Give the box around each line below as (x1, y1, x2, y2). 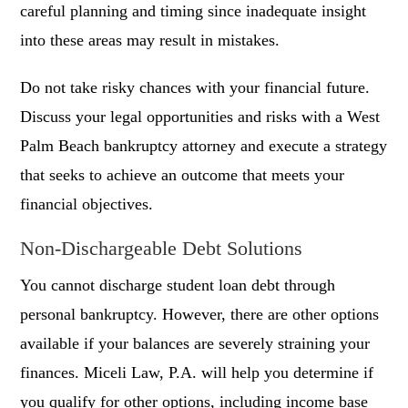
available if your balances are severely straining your (20, 334, 371, 353)
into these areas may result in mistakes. (20, 31, 280, 50)
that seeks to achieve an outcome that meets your (20, 166, 345, 185)
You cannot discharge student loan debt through (20, 276, 336, 295)
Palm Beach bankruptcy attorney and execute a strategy (20, 137, 388, 156)
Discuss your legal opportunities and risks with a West (20, 107, 381, 127)
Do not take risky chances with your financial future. (20, 78, 371, 97)
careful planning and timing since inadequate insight (20, 2, 367, 21)
